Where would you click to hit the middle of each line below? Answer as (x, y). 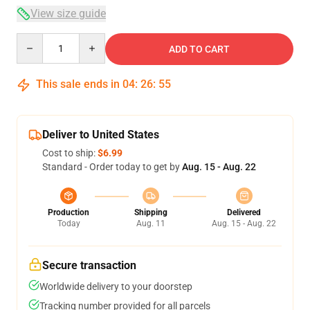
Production (69, 212)
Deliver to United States (101, 135)
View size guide (68, 13)
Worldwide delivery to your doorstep (116, 286)
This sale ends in (78, 84)
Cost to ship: (70, 153)
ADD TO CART (199, 49)
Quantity (35, 39)
